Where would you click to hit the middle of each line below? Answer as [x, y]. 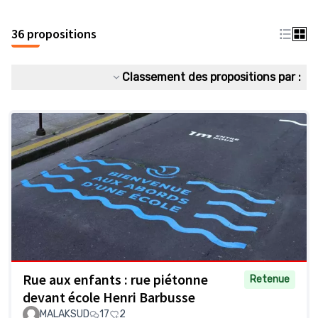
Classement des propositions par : [212, 77]
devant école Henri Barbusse [109, 297]
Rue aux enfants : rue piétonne [115, 280]
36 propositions [54, 34]
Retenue [270, 280]
